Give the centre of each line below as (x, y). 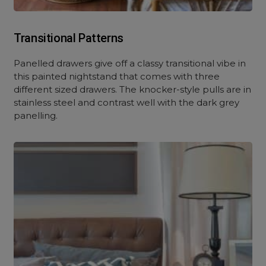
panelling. (36, 115)
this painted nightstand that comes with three (117, 76)
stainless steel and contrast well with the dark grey (127, 102)
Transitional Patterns (69, 38)
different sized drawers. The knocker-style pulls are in (133, 89)
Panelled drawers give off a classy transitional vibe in (130, 63)
